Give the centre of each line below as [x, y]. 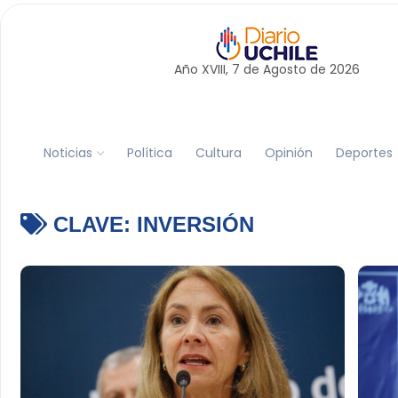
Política [149, 152]
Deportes [364, 152]
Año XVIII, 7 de [218, 69]
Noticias [68, 152]
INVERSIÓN [195, 224]
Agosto [284, 69]
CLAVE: [92, 224]
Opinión [288, 152]
